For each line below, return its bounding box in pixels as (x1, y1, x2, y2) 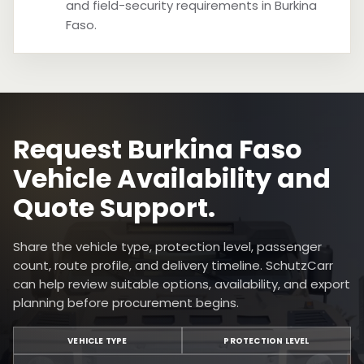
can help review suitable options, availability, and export (13, 275, 350, 292)
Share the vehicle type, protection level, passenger (13, 238, 322, 255)
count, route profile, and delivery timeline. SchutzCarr (13, 257, 333, 274)
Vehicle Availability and (13, 160, 331, 197)
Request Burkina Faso (13, 131, 302, 167)
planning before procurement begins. (13, 294, 239, 311)
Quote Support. (13, 189, 215, 226)
